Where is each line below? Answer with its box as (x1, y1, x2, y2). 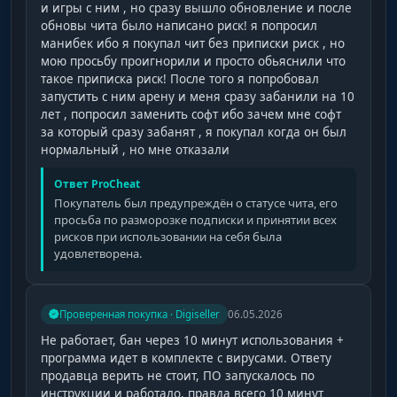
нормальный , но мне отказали (41, 141, 230, 158)
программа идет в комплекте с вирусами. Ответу (41, 349, 331, 366)
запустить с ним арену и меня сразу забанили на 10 (41, 88, 354, 105)
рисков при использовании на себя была (54, 228, 282, 245)
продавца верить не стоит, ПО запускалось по (41, 367, 315, 384)
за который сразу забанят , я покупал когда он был (41, 123, 346, 140)
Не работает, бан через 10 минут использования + (41, 331, 344, 348)
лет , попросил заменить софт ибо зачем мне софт (41, 105, 341, 122)
